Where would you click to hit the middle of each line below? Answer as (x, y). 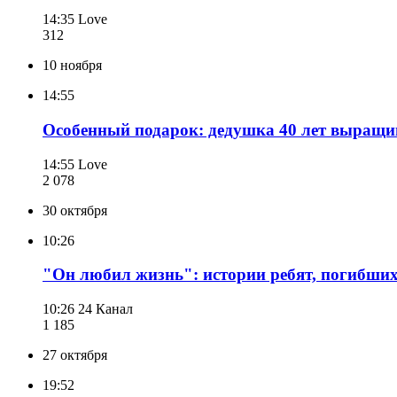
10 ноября (72, 66)
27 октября (75, 354)
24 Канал (105, 308)
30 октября (75, 210)
